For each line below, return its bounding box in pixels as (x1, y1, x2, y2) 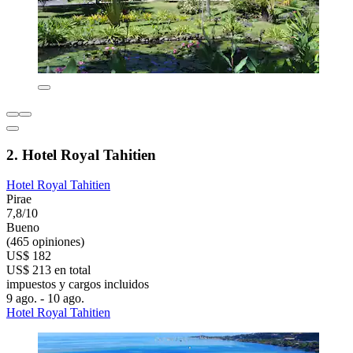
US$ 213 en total (6, 263, 91, 277)
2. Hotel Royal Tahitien (6, 146, 156, 163)
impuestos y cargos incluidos (6, 277, 149, 292)
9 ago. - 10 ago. (6, 292, 84, 306)
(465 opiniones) (6, 235, 84, 249)
